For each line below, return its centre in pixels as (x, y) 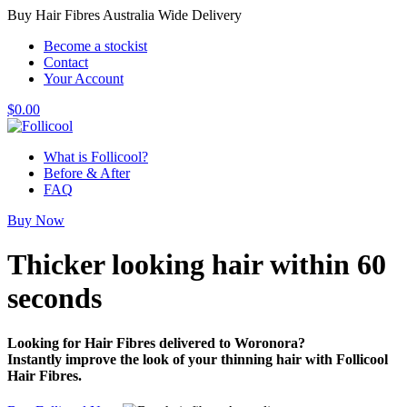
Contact (66, 62)
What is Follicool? (96, 157)
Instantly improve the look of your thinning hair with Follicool (198, 359)
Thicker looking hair (139, 265)
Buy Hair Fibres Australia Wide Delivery (124, 15)
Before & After (87, 173)
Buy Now (36, 220)
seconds (55, 298)
